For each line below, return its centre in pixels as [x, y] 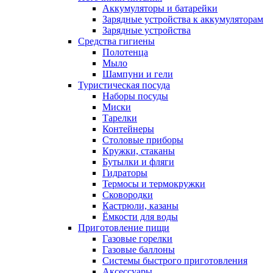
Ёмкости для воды [140, 216]
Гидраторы [125, 172]
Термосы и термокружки [154, 183]
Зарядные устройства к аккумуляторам [183, 19]
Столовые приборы [143, 140]
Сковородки [128, 194]
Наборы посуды [135, 96]
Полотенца [125, 52]
